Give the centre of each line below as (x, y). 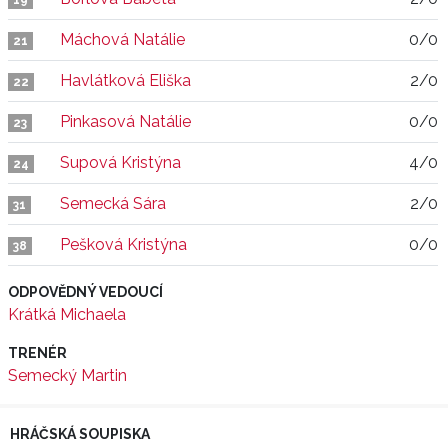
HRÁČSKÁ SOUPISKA (80, 434)
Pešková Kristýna (123, 244)
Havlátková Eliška (125, 80)
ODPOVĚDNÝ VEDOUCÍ (85, 292)
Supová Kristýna (120, 162)
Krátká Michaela (67, 314)
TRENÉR (37, 353)
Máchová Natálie (122, 39)
